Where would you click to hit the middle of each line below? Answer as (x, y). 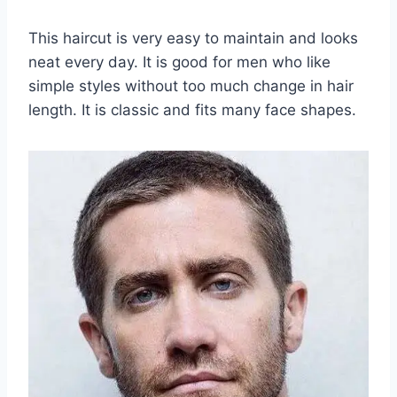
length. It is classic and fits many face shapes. (192, 109)
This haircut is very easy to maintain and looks (193, 38)
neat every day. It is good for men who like (179, 62)
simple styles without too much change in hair (191, 86)
